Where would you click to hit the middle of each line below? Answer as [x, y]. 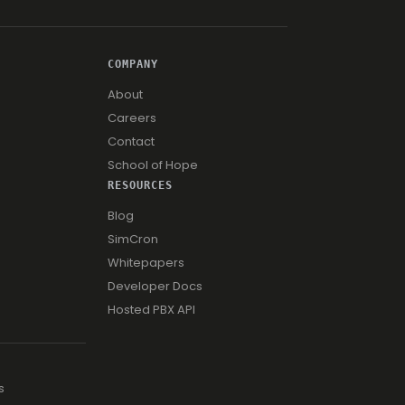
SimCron [132, 239]
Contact [131, 141]
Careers [132, 118]
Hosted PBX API [151, 309]
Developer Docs [155, 286]
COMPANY [132, 64]
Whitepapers [146, 262]
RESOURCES [140, 185]
